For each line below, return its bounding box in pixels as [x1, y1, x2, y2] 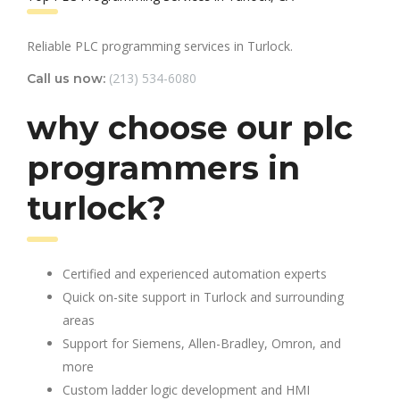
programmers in [27, 147, 300, 187]
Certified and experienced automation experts [62, 264, 327, 282]
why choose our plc [27, 107, 353, 147]
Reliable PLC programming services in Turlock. [27, 37, 293, 54]
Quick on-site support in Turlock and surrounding [62, 287, 344, 305]
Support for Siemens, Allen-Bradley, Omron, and [62, 334, 341, 352]
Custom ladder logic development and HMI [62, 380, 310, 398]
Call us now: [27, 70, 105, 87]
